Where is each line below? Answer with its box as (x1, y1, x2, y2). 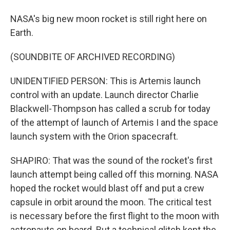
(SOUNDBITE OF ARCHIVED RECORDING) (10, 51, 175, 62)
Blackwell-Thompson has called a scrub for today (10, 103, 210, 114)
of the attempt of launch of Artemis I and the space (10, 117, 218, 128)
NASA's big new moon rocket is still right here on (10, 13, 207, 24)
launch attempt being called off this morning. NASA (10, 169, 218, 180)
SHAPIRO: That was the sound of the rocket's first (10, 155, 213, 166)
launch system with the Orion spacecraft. (10, 131, 178, 142)
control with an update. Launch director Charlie (10, 89, 199, 100)
